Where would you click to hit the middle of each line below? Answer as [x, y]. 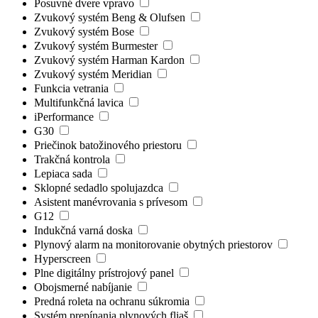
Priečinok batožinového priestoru [109, 145]
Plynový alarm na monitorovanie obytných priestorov [155, 244]
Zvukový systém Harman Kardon [111, 60]
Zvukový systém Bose [86, 31]
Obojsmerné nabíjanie [84, 287]
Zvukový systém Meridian [94, 74]
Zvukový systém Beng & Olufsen [111, 17]
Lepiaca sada [65, 173]
